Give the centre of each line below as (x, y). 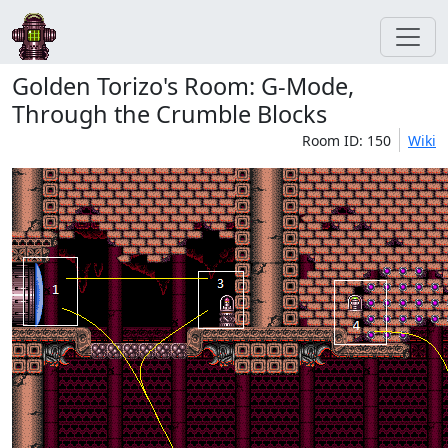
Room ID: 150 (346, 140)
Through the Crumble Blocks (169, 114)
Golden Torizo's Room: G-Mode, (183, 86)
